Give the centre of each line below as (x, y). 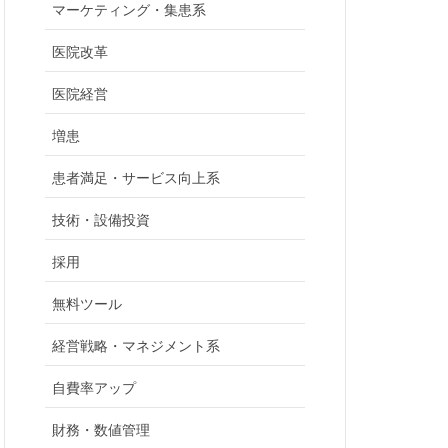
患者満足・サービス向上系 (136, 177)
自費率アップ (94, 387)
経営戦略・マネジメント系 (136, 345)
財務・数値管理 (101, 429)
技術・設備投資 (101, 219)
